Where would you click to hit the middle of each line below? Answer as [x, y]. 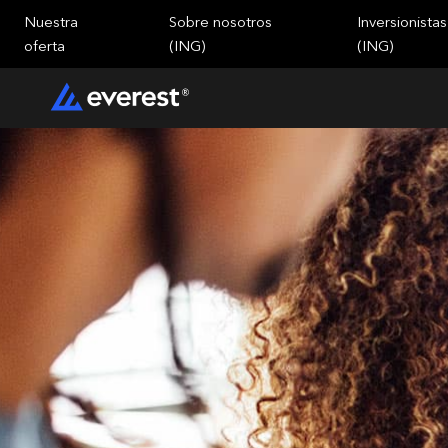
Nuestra [51, 22]
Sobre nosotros [220, 22]
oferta [44, 46]
